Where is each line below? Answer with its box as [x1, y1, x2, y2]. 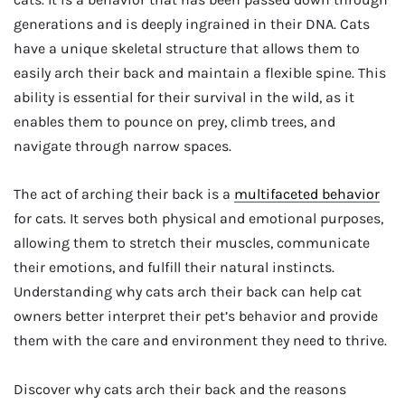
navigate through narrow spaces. [14, 137, 231, 155]
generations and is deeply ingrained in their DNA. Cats [14, 15, 370, 33]
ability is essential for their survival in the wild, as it [14, 89, 354, 107]
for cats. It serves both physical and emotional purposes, [14, 210, 383, 228]
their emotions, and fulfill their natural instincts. [14, 259, 334, 277]
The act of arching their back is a [14, 185, 234, 203]
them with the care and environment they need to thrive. [14, 332, 387, 350]
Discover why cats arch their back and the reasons [14, 380, 346, 398]
